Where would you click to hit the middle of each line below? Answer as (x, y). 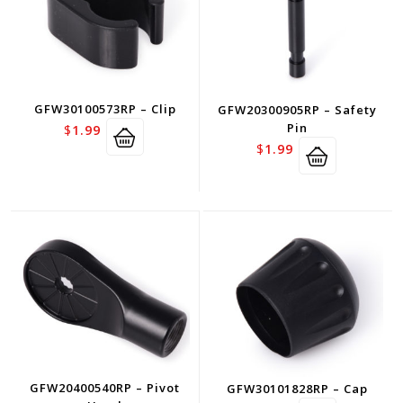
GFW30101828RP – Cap (298, 389)
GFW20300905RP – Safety (298, 109)
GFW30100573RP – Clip (105, 108)
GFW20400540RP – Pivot (105, 388)
